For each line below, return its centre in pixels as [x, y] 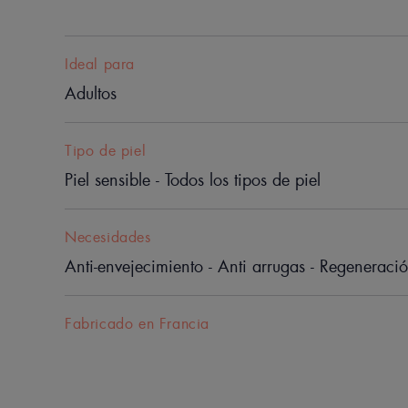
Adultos [91, 93]
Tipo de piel [106, 150]
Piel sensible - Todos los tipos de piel [193, 180]
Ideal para [100, 64]
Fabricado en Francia [137, 323]
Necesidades [108, 237]
